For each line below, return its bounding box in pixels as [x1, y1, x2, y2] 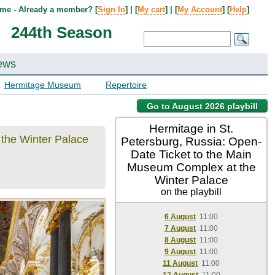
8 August [165, 236, 196, 244]
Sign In [98, 5, 125, 14]
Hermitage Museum [4, 80, 81, 90]
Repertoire [106, 80, 147, 90]
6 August [165, 212, 196, 221]
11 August [163, 259, 198, 268]
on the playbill [161, 187, 222, 197]
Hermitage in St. [149, 122, 233, 135]
